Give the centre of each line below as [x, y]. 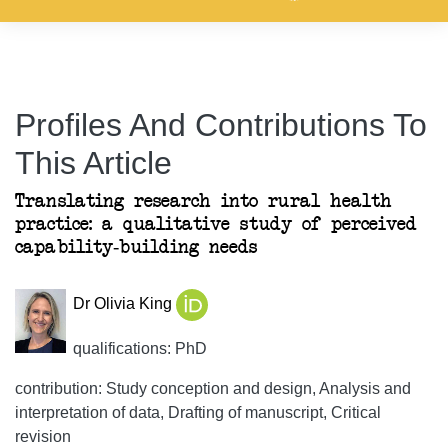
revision [43, 436]
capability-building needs [136, 247]
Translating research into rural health [203, 201]
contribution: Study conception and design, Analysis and [213, 388]
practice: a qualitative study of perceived [216, 224]
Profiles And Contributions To [221, 125]
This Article [93, 163]
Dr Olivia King [124, 304]
